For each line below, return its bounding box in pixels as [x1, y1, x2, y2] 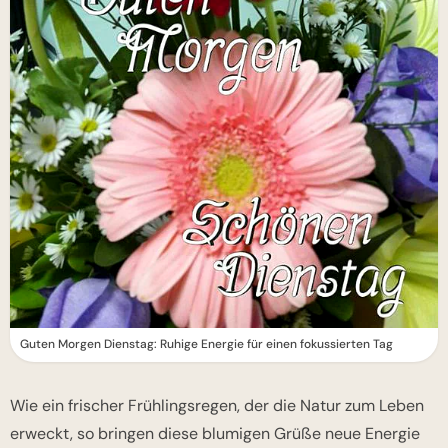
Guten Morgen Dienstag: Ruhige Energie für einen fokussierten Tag [20, 335, 393, 352]
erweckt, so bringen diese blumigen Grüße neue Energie [10, 422, 420, 444]
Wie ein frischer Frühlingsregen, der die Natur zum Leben [10, 394, 424, 416]
